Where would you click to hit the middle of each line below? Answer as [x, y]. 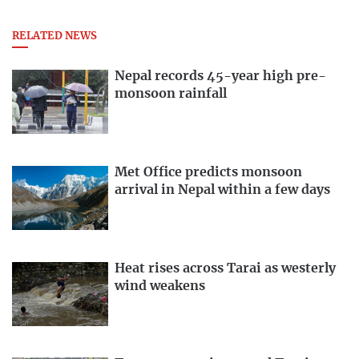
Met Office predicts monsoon [208, 172]
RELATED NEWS [54, 36]
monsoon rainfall [171, 94]
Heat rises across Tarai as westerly [225, 268]
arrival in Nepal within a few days [222, 190]
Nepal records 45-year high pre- [220, 76]
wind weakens [160, 286]
